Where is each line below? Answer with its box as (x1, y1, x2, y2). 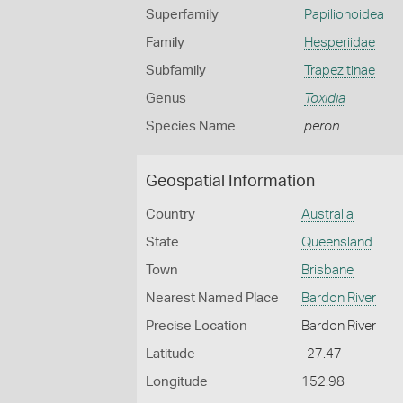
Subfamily (146, 64, 206, 77)
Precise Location (146, 319, 247, 333)
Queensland (301, 236, 373, 249)
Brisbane (301, 264, 354, 277)
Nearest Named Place (146, 291, 279, 305)
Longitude (146, 375, 208, 389)
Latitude (146, 347, 195, 361)
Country (146, 208, 195, 221)
